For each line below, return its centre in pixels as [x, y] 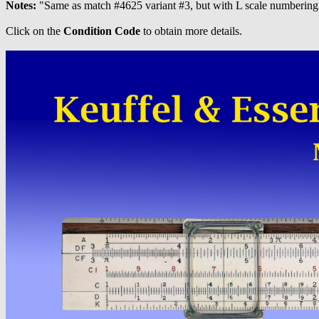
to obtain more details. [191, 31]
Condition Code [102, 31]
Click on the [35, 31]
